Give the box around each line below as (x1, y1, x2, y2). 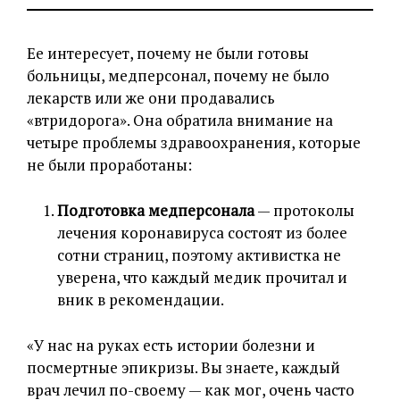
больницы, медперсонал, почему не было (27, 65, 329, 87)
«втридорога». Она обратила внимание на (27, 110, 333, 131)
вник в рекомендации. (57, 289, 224, 311)
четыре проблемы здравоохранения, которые (27, 132, 361, 154)
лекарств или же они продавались (27, 87, 275, 109)
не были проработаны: (27, 154, 192, 176)
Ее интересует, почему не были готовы (27, 43, 309, 64)
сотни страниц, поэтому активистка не (57, 245, 341, 266)
